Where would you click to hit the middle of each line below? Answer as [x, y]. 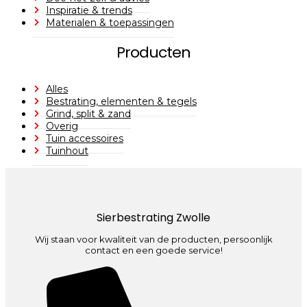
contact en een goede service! [153, 250]
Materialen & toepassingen [110, 23]
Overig [62, 126]
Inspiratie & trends [89, 11]
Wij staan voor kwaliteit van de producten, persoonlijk [153, 240]
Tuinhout [67, 150]
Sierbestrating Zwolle [153, 217]
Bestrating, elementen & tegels [121, 101]
